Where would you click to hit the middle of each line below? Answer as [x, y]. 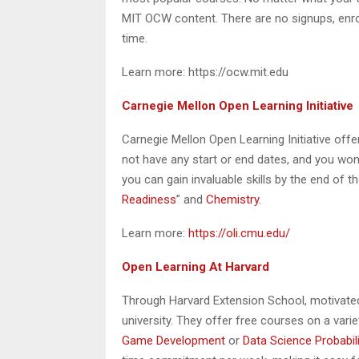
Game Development [173, 340]
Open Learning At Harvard [196, 266]
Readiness [149, 199]
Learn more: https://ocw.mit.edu [205, 72]
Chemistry [232, 199]
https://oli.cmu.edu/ [239, 233]
